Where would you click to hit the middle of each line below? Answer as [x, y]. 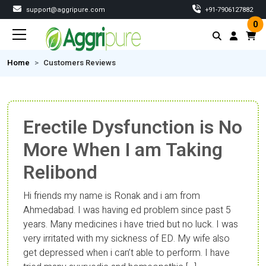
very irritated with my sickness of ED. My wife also [126, 239]
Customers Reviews [80, 63]
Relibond [60, 172]
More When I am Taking [123, 150]
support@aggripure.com [65, 10]
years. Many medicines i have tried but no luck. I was [131, 224]
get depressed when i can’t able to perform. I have [126, 253]
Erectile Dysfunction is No [133, 127]
